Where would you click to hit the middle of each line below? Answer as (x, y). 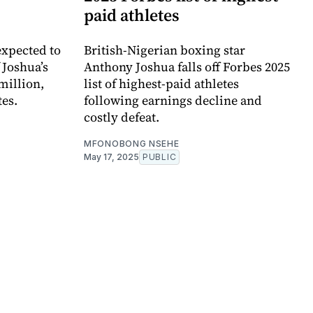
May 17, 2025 (111, 157)
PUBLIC (160, 157)
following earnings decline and (173, 101)
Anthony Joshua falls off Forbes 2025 (187, 67)
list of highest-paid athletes (161, 84)
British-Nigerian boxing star (165, 50)
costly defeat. (122, 117)
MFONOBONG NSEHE (132, 144)
